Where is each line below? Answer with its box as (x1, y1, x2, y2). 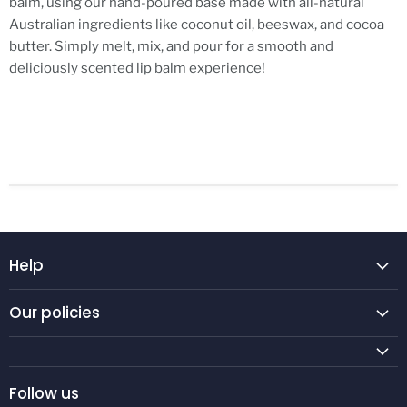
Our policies (9, 302, 100, 324)
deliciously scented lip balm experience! (9, 60, 265, 77)
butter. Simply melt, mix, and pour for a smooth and (9, 38, 333, 55)
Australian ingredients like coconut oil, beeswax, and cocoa (9, 16, 384, 34)
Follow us (9, 382, 79, 405)
